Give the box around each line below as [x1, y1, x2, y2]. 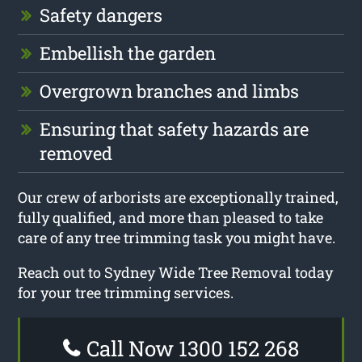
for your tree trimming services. [18, 282, 234, 302]
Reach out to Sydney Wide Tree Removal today [18, 262, 334, 282]
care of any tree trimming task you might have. [18, 227, 336, 247]
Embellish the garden [40, 40, 217, 65]
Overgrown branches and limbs [40, 78, 300, 103]
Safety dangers [40, 2, 163, 27]
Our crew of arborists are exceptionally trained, [18, 187, 339, 207]
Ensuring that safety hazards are [40, 116, 309, 141]
